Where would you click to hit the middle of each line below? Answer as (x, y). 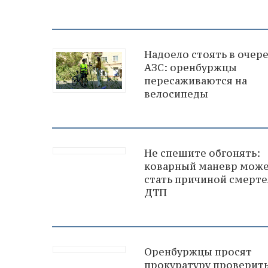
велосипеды (176, 94)
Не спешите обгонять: (202, 153)
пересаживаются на (196, 80)
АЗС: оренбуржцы (191, 67)
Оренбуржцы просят (198, 252)
